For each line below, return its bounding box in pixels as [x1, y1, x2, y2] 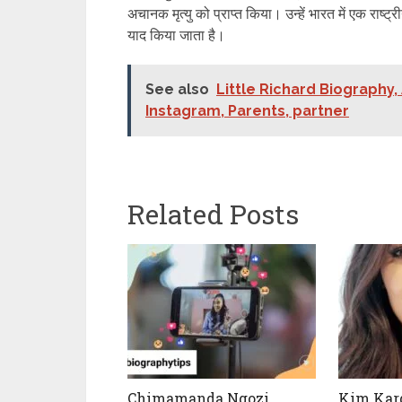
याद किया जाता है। [127, 27, 225, 44]
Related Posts [127, 197, 299, 232]
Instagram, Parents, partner [145, 102, 349, 119]
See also [145, 81, 209, 98]
